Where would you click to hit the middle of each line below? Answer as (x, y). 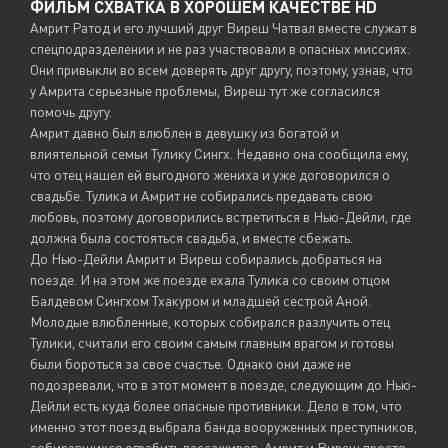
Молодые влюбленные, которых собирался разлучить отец (210, 322)
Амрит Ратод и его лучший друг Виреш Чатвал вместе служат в (223, 28)
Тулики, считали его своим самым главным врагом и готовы (212, 343)
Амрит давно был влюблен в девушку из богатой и (184, 133)
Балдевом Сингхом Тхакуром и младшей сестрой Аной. (200, 301)
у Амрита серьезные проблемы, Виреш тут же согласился (205, 91)
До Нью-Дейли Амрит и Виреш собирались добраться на (206, 259)
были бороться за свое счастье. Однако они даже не (190, 364)
